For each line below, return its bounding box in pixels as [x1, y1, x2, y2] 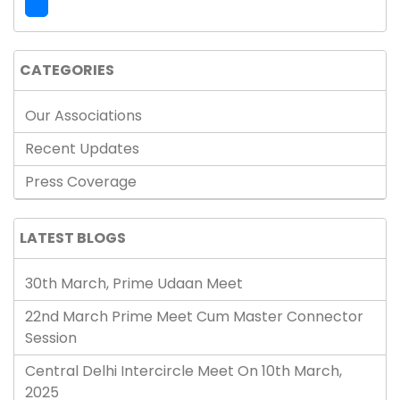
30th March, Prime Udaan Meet [25, 273, 243, 294]
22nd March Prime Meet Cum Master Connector [25, 306, 363, 327]
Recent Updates [25, 138, 139, 159]
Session [25, 328, 77, 348]
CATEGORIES [20, 60, 114, 80]
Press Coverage [25, 171, 137, 192]
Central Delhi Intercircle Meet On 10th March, [25, 361, 342, 381]
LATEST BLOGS [20, 228, 126, 248]
